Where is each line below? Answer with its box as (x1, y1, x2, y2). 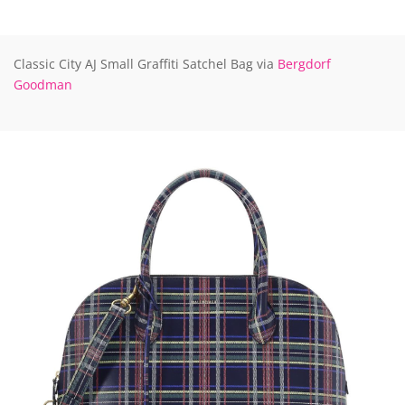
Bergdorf (278, 54, 331, 72)
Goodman (14, 75, 72, 93)
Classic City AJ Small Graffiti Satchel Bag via (14, 54, 278, 72)
